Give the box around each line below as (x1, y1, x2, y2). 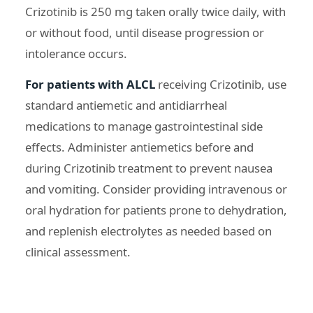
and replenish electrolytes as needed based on (25, 222, 272, 239)
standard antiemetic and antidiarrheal (25, 96, 227, 113)
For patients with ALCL (25, 75, 155, 92)
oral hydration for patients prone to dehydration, (25, 201, 287, 218)
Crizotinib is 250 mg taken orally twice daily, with (25, 3, 286, 20)
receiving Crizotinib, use (155, 75, 286, 92)
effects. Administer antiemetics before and (25, 138, 254, 155)
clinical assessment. (25, 243, 131, 260)
